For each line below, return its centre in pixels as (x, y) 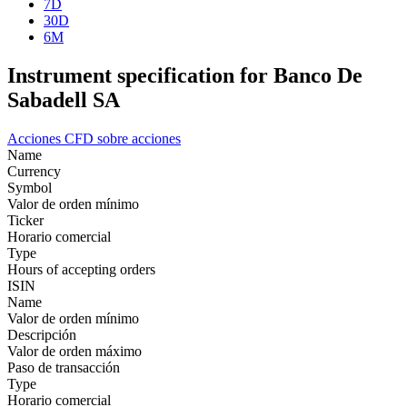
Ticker (25, 220)
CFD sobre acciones (123, 138)
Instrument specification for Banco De (185, 75)
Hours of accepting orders (81, 269)
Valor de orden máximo (74, 351)
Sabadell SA (64, 99)
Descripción (42, 334)
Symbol (30, 187)
